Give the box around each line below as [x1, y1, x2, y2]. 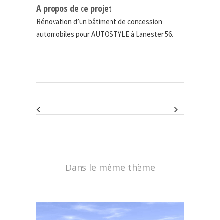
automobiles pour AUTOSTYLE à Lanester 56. [36, 29, 173, 39]
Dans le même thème [65, 161, 155, 173]
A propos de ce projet [36, 2, 112, 14]
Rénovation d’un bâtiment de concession [36, 16, 162, 26]
